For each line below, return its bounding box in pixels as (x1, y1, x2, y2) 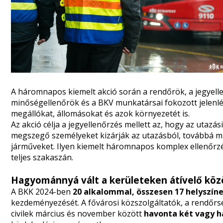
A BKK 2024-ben (11, 186, 73, 197)
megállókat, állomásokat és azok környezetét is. (11, 108, 190, 119)
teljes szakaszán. (11, 152, 73, 163)
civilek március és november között (11, 208, 144, 219)
